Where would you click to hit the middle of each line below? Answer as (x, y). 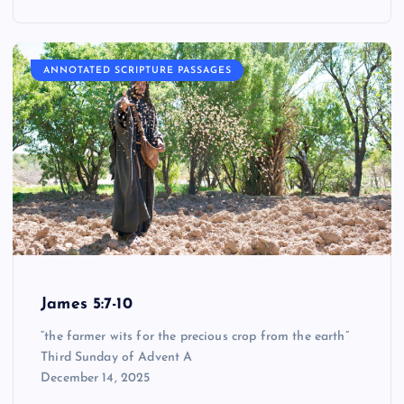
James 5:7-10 (87, 305)
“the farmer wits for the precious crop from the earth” (195, 337)
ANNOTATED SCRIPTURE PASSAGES (137, 70)
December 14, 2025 (96, 379)
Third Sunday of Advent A (117, 358)
